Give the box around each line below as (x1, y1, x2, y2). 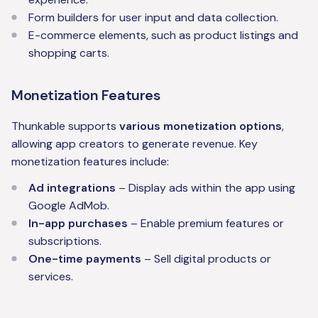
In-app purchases (28, 216, 128, 231)
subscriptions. (28, 234, 102, 249)
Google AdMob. (28, 198, 109, 214)
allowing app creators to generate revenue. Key (11, 136, 258, 152)
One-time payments (28, 251, 141, 267)
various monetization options (119, 119, 282, 134)
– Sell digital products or (141, 251, 271, 267)
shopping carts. (28, 45, 109, 61)
